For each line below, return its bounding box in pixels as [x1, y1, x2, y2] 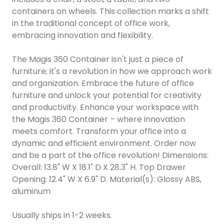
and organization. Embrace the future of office [12, 77, 194, 89]
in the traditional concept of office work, [12, 17, 170, 29]
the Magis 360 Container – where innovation [12, 113, 185, 125]
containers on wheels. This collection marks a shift [12, 5, 209, 17]
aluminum [12, 185, 50, 197]
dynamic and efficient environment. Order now [12, 137, 196, 149]
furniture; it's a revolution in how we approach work [12, 65, 212, 77]
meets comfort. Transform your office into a [12, 125, 186, 137]
